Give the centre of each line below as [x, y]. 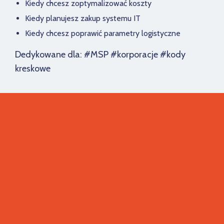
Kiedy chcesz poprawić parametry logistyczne [103, 33]
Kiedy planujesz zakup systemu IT [83, 18]
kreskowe [33, 69]
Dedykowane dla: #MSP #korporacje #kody [100, 55]
